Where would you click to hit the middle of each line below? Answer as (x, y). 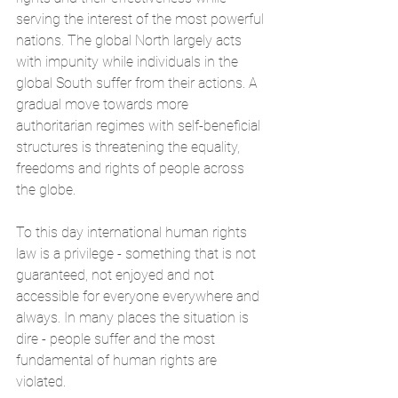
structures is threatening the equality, (130, 147)
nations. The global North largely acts (131, 40)
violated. (43, 381)
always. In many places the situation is (134, 317)
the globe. (46, 189)
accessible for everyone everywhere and (139, 296)
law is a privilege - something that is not (138, 253)
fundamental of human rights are (118, 360)
